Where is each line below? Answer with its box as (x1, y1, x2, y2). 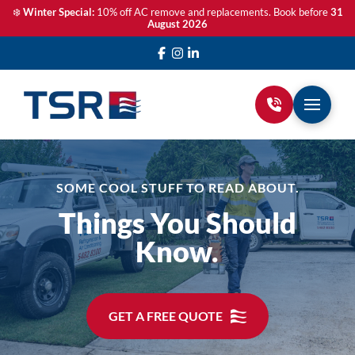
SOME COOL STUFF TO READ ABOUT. (56, 180, 300, 195)
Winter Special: (22, 6, 94, 18)
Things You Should (58, 205, 296, 240)
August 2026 (147, 17, 208, 30)
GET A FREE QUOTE (108, 308, 223, 323)
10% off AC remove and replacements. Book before (94, 6, 330, 18)
